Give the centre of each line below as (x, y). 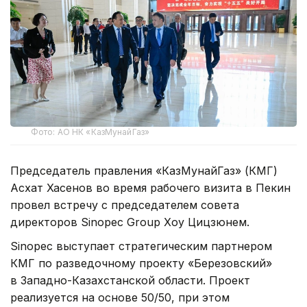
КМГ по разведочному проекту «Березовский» (141, 263)
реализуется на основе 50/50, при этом (120, 298)
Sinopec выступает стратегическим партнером (141, 246)
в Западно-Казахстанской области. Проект (130, 281)
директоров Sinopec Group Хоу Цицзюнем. (130, 222)
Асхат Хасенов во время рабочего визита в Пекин (150, 188)
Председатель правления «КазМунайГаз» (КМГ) (144, 171)
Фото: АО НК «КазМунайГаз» (90, 132)
